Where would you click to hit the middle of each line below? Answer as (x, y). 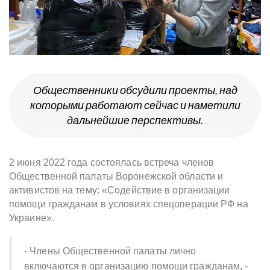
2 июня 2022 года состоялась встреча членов (112, 163)
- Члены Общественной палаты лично (110, 251)
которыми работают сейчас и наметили (135, 105)
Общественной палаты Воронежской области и (116, 177)
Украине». (33, 218)
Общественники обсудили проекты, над (135, 90)
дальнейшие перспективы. (135, 121)
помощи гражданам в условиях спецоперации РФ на (129, 204)
